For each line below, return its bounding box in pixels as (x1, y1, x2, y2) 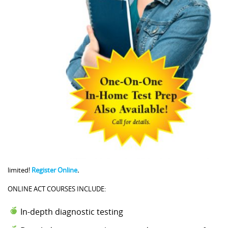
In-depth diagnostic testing (20, 206, 123, 218)
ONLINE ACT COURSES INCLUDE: (8, 184, 106, 194)
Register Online (32, 165, 77, 175)
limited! (8, 165, 32, 175)
